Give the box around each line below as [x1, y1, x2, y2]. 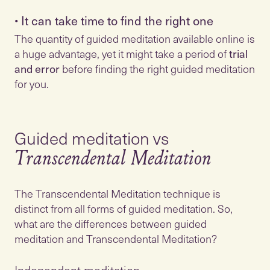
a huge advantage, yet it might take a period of [14, 45, 229, 61]
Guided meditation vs [14, 125, 169, 151]
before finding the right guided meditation [60, 60, 255, 77]
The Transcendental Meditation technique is [14, 185, 221, 201]
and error [14, 60, 60, 77]
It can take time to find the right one [18, 11, 213, 30]
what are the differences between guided [14, 215, 207, 231]
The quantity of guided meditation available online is [14, 30, 255, 46]
